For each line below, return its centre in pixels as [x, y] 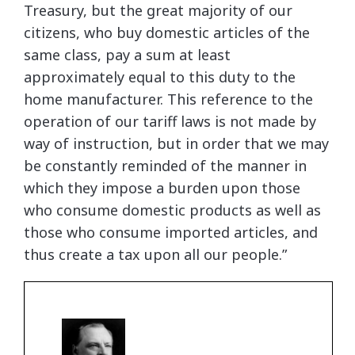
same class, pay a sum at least [127, 55]
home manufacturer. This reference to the [168, 99]
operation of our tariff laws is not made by [170, 121]
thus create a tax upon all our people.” [155, 254]
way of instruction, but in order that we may [176, 143]
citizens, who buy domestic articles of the [167, 32]
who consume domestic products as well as [172, 210]
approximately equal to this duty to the [160, 77]
